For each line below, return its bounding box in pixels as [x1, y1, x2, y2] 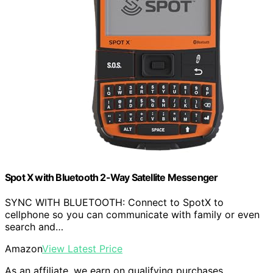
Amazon [5, 242, 42, 255]
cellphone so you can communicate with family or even [5, 208, 260, 221]
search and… [5, 220, 63, 233]
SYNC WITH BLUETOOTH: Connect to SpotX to [5, 196, 224, 208]
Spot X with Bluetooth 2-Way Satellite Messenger [5, 171, 218, 183]
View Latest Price [42, 242, 122, 255]
